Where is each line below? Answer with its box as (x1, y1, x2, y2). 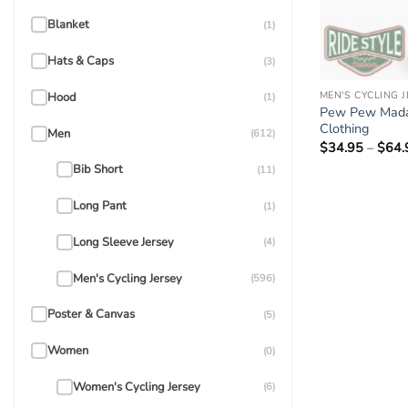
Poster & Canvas (47, 306, 135, 323)
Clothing (319, 119, 369, 138)
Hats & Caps (47, 53, 114, 70)
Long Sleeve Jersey (73, 233, 174, 250)
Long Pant (73, 198, 127, 215)
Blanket (47, 16, 89, 34)
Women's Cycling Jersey (73, 378, 200, 395)
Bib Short (73, 161, 123, 178)
